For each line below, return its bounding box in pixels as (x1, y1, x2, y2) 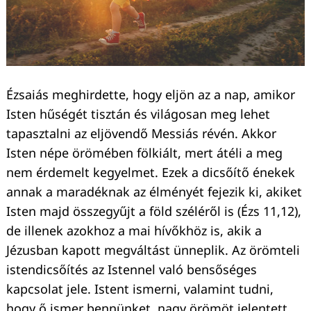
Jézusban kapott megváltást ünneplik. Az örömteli (6, 241, 300, 258)
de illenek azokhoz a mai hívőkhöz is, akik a (6, 221, 262, 239)
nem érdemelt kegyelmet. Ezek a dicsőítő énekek (6, 163, 295, 180)
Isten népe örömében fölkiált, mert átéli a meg (6, 144, 283, 161)
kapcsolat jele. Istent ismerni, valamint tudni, (6, 280, 274, 297)
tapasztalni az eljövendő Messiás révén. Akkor (6, 124, 276, 142)
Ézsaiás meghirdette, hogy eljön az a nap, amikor (6, 85, 295, 103)
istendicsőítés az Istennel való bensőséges (6, 260, 257, 278)
